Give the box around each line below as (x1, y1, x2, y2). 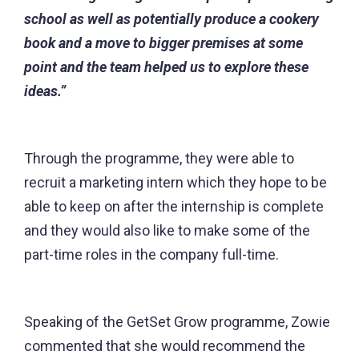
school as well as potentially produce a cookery (24, 10, 319, 28)
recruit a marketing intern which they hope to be (24, 174, 327, 192)
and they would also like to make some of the (24, 222, 310, 240)
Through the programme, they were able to (24, 150, 294, 167)
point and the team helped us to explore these (24, 58, 309, 76)
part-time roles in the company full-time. (24, 246, 282, 264)
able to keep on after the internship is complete (24, 198, 324, 216)
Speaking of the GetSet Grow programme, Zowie (24, 313, 330, 331)
